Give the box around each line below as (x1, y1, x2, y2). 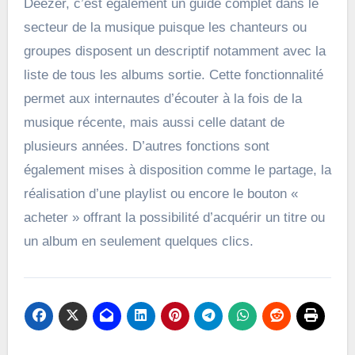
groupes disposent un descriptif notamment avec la (23, 44, 326, 59)
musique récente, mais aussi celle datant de (23, 115, 284, 131)
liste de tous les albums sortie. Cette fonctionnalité (23, 67, 323, 83)
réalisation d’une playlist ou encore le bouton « (23, 186, 298, 202)
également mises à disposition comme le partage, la (23, 162, 331, 178)
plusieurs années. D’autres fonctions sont (23, 139, 269, 155)
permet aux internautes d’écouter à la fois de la (23, 91, 302, 107)
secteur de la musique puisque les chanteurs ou (23, 20, 307, 36)
